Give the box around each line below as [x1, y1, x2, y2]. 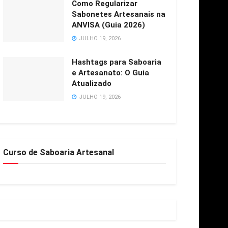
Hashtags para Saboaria [72, 58, 161, 67]
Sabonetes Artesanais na [72, 10, 165, 19]
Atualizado [72, 79, 111, 88]
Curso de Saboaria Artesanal [3, 148, 114, 157]
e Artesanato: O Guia [72, 68, 149, 77]
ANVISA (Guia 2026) [72, 20, 145, 30]
